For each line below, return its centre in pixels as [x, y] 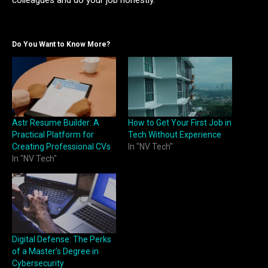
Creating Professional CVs [61, 146]
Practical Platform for [53, 134]
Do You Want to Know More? [61, 45]
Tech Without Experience [175, 134]
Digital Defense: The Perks [62, 239]
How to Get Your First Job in [180, 122]
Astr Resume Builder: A [56, 122]
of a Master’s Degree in [55, 251]
